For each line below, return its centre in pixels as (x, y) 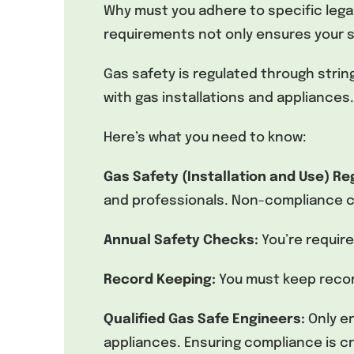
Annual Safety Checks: (182, 241)
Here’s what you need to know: (205, 138)
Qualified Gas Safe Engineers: (205, 320)
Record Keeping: (159, 281)
